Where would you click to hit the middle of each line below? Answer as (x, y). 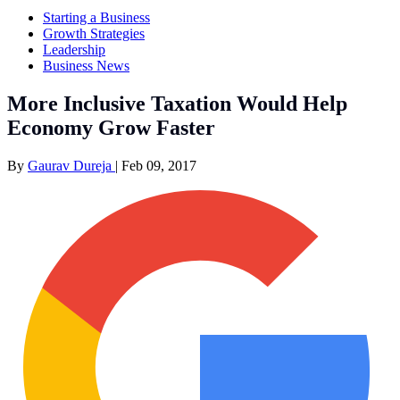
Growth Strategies (94, 33)
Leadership (74, 49)
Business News (86, 65)
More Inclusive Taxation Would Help (177, 103)
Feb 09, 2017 (159, 165)
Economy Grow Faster (111, 127)
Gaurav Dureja (71, 165)
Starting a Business (96, 17)
